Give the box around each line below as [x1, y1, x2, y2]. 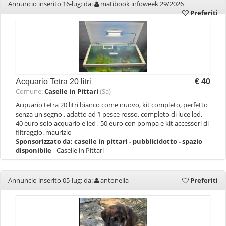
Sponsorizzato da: [16, 137, 74, 146]
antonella [100, 176, 129, 185]
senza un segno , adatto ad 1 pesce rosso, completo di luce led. [16, 109, 202, 119]
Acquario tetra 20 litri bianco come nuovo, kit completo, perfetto [16, 100, 208, 109]
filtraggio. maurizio [16, 128, 72, 137]
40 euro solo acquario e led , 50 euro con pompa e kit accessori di [16, 119, 209, 128]
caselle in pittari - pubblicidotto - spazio [74, 137, 202, 146]
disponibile [16, 146, 53, 155]
